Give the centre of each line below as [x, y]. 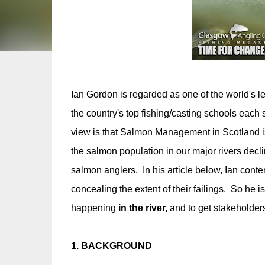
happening [94, 208]
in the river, [143, 208]
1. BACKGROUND [111, 246]
